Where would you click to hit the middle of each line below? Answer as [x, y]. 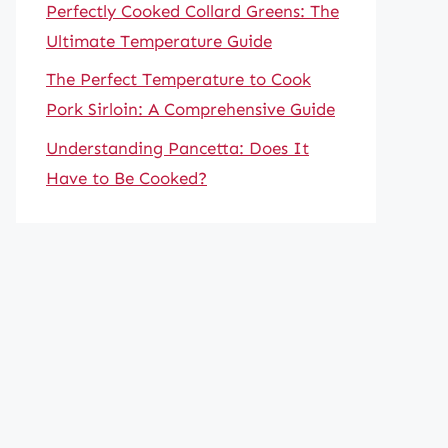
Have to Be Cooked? [126, 177]
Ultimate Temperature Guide [159, 40]
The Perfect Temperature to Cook [178, 79]
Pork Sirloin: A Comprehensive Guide [190, 109]
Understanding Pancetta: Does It [177, 147]
